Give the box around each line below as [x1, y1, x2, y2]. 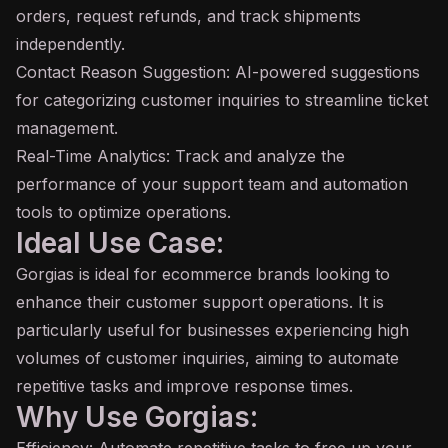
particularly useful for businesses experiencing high [16, 320, 409, 340]
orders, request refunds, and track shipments [16, 6, 361, 26]
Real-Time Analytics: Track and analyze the [16, 146, 345, 166]
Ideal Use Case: [16, 226, 224, 260]
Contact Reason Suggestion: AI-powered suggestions [16, 62, 420, 82]
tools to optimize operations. [16, 202, 231, 222]
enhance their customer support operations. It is [16, 292, 384, 312]
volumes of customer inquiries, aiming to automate [16, 348, 399, 368]
